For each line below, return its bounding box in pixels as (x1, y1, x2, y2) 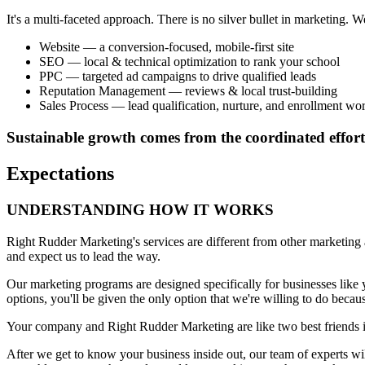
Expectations (7, 163, 114, 185)
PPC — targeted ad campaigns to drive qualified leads (39, 69, 316, 84)
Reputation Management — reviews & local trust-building (39, 84, 337, 99)
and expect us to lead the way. (7, 248, 161, 263)
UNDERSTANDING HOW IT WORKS (7, 200, 274, 218)
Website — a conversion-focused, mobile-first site (39, 40, 294, 55)
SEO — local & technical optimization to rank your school (39, 55, 340, 69)
